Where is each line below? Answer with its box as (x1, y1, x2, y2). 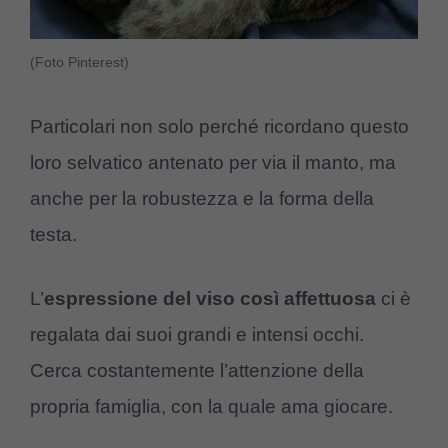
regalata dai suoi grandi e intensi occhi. (30, 324, 364, 346)
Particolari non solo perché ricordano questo (30, 115, 409, 137)
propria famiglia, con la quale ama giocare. (30, 396, 393, 418)
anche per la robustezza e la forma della (30, 187, 374, 209)
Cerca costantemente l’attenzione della (30, 360, 364, 382)
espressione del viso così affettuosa (44, 288, 376, 310)
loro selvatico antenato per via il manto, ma (30, 151, 396, 173)
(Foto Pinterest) (30, 54, 129, 71)
